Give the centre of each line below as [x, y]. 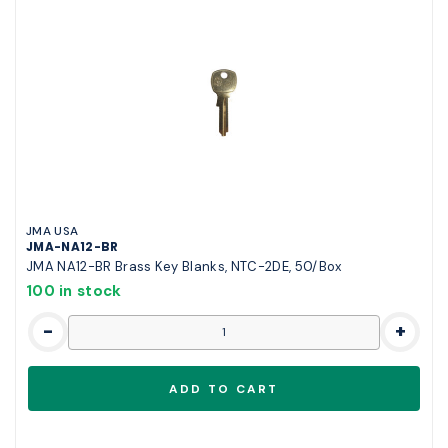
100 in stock [74, 291]
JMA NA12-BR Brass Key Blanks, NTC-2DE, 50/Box [184, 267]
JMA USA [52, 231]
